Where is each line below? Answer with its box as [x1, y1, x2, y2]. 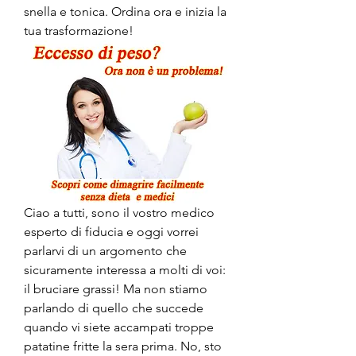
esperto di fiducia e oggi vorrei [24, 223, 199, 239]
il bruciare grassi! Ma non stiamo [24, 281, 207, 296]
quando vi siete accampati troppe [24, 319, 214, 335]
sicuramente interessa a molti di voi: [24, 261, 226, 277]
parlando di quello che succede [24, 300, 203, 315]
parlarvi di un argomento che [24, 242, 187, 258]
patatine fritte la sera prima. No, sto [24, 338, 222, 354]
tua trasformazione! [24, 22, 133, 38]
